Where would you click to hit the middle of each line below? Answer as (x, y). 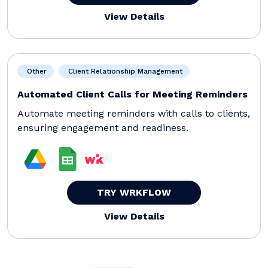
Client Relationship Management (124, 71)
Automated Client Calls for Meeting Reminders (133, 94)
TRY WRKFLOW (134, 192)
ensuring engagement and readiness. (103, 127)
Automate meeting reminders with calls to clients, (134, 113)
